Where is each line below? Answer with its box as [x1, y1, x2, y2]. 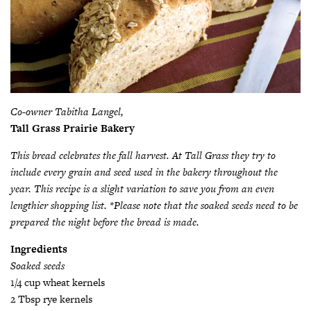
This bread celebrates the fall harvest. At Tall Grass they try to [10, 148, 276, 163]
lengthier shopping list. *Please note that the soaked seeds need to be [10, 198, 298, 213]
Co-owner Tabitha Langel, [10, 104, 124, 119]
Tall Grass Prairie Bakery [10, 121, 135, 136]
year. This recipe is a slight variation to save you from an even [10, 181, 274, 196]
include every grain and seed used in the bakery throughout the [10, 165, 278, 180]
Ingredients [10, 242, 67, 257]
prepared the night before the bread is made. [10, 215, 199, 230]
